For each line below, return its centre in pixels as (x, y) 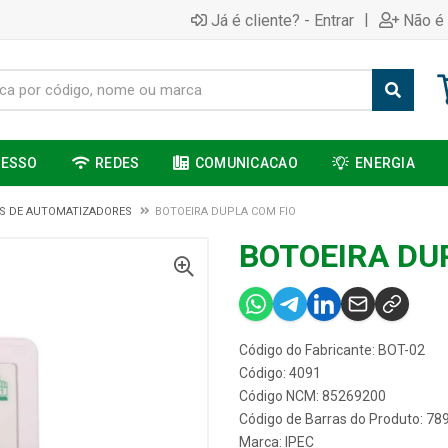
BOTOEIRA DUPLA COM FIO (225, 211)
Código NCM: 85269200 (312, 396)
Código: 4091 (280, 373)
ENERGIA (385, 163)
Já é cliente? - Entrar (282, 20)
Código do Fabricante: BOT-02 (332, 350)
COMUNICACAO (246, 163)
